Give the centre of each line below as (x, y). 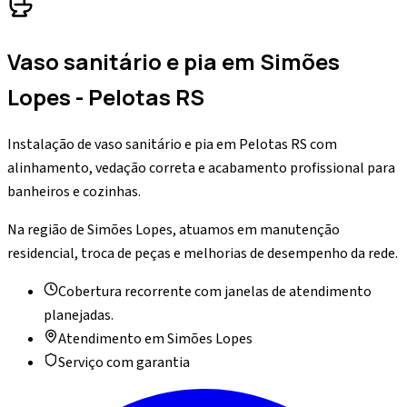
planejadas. (79, 315)
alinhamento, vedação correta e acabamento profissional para (201, 168)
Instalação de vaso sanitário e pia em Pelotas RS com (172, 144)
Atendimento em (113, 338)
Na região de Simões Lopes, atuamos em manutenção (174, 229)
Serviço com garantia (124, 362)
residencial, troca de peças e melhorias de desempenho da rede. (203, 253)
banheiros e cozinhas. (74, 191)
